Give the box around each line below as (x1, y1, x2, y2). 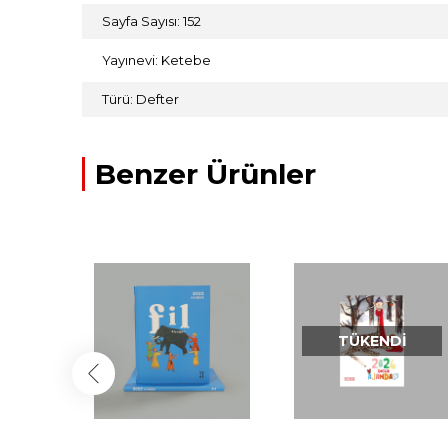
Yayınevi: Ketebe (102, 52, 211, 69)
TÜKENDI (337, 332, 407, 351)
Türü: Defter (102, 91, 179, 108)
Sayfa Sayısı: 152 (102, 13, 201, 30)
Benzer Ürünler (95, 157, 316, 192)
